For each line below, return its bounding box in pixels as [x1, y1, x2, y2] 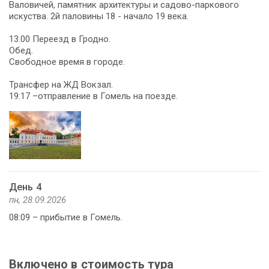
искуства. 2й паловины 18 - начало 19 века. [9, 10, 189, 22]
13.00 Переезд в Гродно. [9, 33, 110, 44]
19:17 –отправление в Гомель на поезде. [9, 90, 178, 101]
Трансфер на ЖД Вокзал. [9, 79, 113, 90]
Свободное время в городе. [9, 56, 125, 67]
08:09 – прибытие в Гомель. [9, 211, 122, 223]
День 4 [9, 181, 41, 193]
